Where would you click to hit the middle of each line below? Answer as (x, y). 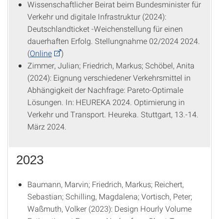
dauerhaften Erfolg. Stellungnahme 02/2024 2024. (114, 41)
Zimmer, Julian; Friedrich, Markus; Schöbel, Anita (111, 65)
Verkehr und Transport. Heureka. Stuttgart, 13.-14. (113, 114)
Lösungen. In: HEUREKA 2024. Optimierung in (106, 102)
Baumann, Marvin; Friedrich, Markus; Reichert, (106, 184)
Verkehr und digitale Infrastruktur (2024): (97, 16)
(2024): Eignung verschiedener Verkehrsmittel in (109, 77)
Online (41, 53)
